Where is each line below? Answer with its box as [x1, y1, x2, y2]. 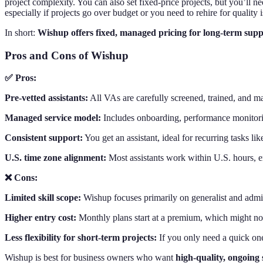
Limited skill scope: [5, 193, 81, 203]
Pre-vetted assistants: [5, 93, 88, 103]
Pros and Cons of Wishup [5, 49, 129, 62]
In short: [5, 27, 38, 38]
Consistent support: [5, 133, 83, 143]
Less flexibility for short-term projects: [5, 232, 157, 243]
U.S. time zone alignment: [5, 153, 106, 163]
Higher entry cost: [5, 213, 76, 223]
